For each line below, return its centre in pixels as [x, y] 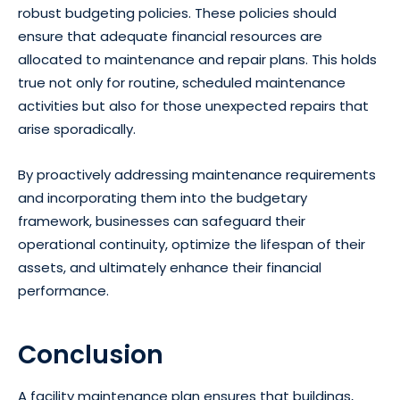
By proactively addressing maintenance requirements [197, 175]
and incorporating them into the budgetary [162, 198]
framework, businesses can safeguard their [162, 221]
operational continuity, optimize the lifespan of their [192, 245]
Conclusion [91, 355]
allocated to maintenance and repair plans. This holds [197, 60]
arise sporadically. [77, 129]
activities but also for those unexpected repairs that [193, 106]
